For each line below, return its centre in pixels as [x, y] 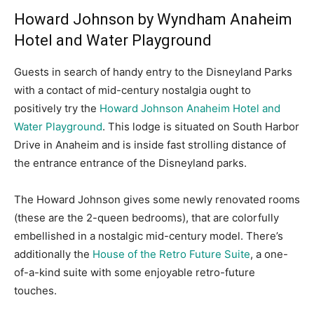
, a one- [269, 254]
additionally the [53, 254]
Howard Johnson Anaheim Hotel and [190, 109]
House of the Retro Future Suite [171, 254]
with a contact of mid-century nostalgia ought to [132, 90]
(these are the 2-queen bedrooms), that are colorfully [146, 218]
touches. [35, 291]
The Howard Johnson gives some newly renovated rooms [157, 200]
